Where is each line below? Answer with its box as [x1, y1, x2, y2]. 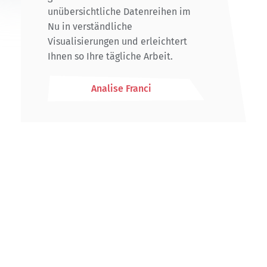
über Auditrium [30, 245, 97, 257]
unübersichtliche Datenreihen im [48, 5, 191, 17]
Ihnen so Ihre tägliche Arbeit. [48, 50, 173, 62]
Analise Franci [91, 82, 152, 94]
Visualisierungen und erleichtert [48, 35, 187, 47]
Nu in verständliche [48, 20, 132, 32]
